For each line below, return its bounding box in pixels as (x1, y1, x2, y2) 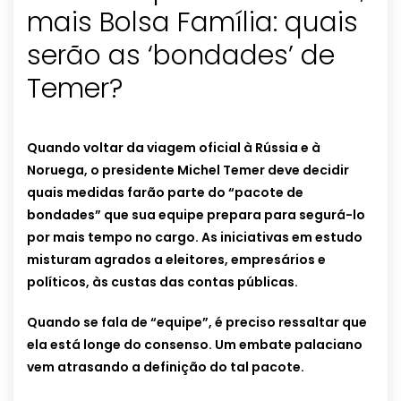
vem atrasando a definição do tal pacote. (27, 358, 304, 377)
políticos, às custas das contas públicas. (27, 273, 298, 292)
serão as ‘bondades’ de (27, 37, 335, 75)
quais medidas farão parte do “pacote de (27, 183, 303, 202)
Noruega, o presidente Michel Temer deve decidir (27, 161, 349, 180)
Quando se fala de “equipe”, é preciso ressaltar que (27, 313, 367, 332)
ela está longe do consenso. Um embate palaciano (27, 336, 363, 354)
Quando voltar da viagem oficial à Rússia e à (27, 139, 320, 158)
